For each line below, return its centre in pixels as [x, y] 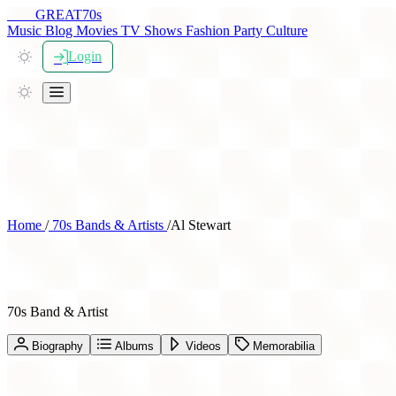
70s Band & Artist [57, 311]
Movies [99, 30]
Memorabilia [282, 346]
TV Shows [153, 30]
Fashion [209, 30]
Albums [133, 346]
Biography [56, 346]
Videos [202, 346]
